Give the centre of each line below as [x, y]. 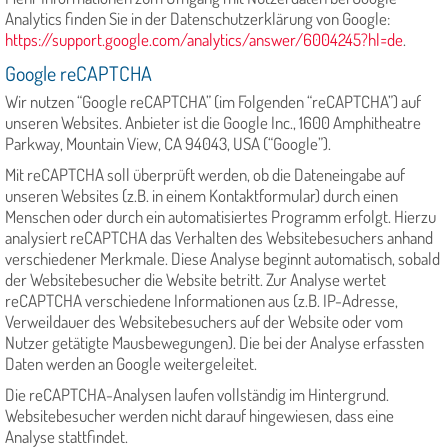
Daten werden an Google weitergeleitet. [131, 364]
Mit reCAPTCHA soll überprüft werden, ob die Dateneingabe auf [205, 175]
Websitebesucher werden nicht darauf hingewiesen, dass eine [199, 416]
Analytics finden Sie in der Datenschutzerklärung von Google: [197, 19]
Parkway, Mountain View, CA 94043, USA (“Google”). [168, 144]
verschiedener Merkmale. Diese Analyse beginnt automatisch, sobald [222, 259]
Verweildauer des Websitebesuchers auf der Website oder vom [204, 322]
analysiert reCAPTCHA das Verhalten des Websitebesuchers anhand [219, 238]
